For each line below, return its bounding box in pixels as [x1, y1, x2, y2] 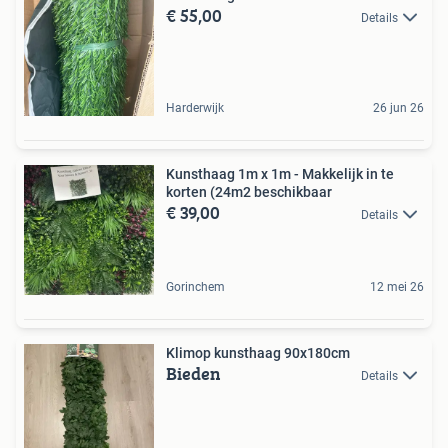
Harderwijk [166, 101, 224, 115]
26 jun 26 [373, 101, 424, 115]
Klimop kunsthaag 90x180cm [166, 345, 350, 361]
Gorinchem [166, 280, 225, 294]
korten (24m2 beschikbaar [166, 184, 332, 200]
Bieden [166, 360, 221, 387]
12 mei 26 [370, 280, 424, 294]
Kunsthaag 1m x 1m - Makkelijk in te [166, 166, 394, 182]
